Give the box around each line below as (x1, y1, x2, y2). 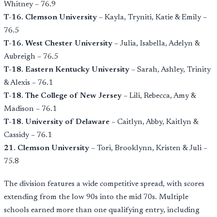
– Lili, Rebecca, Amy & (122, 92, 196, 100)
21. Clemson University (4, 144, 89, 152)
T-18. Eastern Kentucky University (4, 65, 129, 74)
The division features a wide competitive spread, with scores (4, 180, 204, 188)
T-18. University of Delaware (4, 118, 109, 126)
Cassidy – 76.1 (4, 131, 52, 139)
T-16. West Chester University (4, 39, 112, 47)
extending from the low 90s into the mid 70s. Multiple (4, 193, 188, 201)
